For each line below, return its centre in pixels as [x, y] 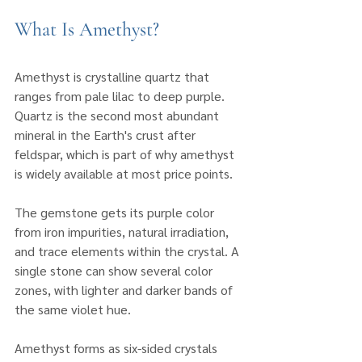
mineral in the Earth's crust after [107, 134]
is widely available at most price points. [124, 173]
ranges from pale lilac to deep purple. [121, 95]
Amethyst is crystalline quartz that [114, 76]
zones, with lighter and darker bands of [125, 289]
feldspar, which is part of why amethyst [126, 154]
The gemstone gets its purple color [116, 212]
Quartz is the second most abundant [118, 115]
